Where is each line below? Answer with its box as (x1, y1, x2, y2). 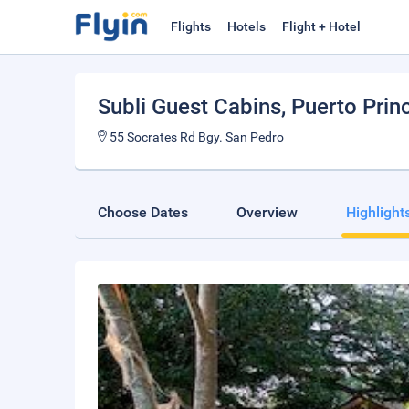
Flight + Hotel (282, 19, 361, 34)
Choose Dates (98, 204, 188, 221)
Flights (171, 19, 211, 34)
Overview (236, 204, 298, 221)
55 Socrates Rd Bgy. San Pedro (107, 130, 284, 144)
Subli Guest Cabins (98, 94, 281, 120)
